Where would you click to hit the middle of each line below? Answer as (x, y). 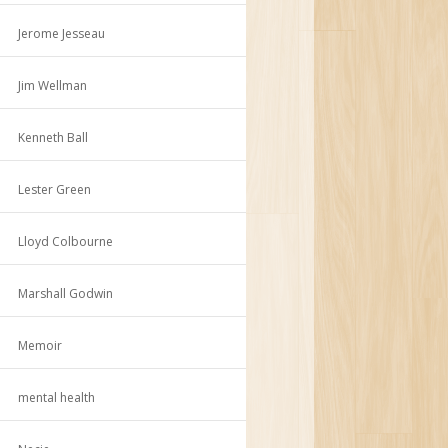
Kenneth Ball (53, 137)
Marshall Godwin (66, 293)
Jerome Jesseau (62, 33)
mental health (57, 397)
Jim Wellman (53, 85)
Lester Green (55, 189)
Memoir (40, 345)
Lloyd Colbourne (66, 241)
